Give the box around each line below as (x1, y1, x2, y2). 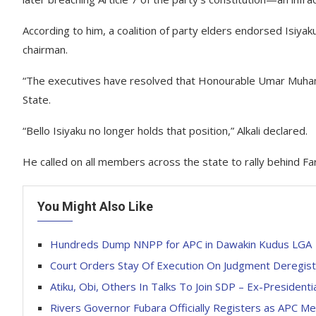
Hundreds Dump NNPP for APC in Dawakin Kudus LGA (50, 237, 312, 251)
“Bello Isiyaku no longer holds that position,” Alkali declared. (23, 123, 308, 138)
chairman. (23, 42, 68, 56)
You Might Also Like (37, 199, 153, 214)
